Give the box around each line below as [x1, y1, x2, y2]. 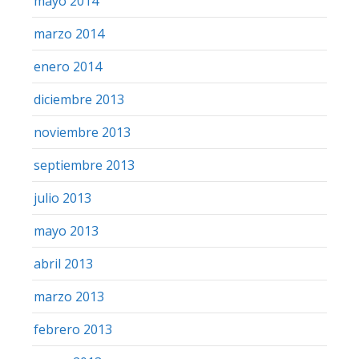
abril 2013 [34, 254, 93, 272]
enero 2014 [34, 57, 102, 75]
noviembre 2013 [34, 123, 131, 141]
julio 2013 [34, 188, 91, 207]
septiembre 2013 [34, 155, 135, 174]
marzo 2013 [34, 287, 104, 305]
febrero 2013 [34, 320, 112, 338]
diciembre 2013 [34, 90, 124, 108]
